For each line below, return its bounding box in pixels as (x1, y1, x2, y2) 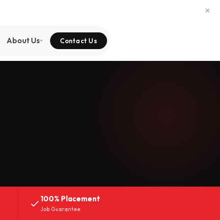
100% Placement (40, 193, 100, 203)
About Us (6, 36, 40, 45)
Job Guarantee (40, 205, 81, 213)
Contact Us (60, 36, 97, 45)
